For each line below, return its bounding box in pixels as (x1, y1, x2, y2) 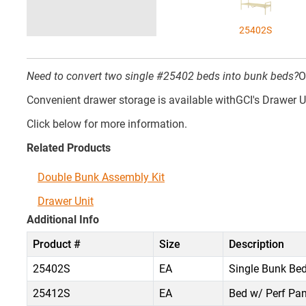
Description (229, 238, 284, 251)
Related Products (27, 141, 111, 154)
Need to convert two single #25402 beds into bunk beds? (27, 70, 298, 83)
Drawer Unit (38, 195, 94, 208)
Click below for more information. (27, 117, 187, 130)
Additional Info (27, 213, 99, 226)
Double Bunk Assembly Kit (38, 171, 165, 184)
